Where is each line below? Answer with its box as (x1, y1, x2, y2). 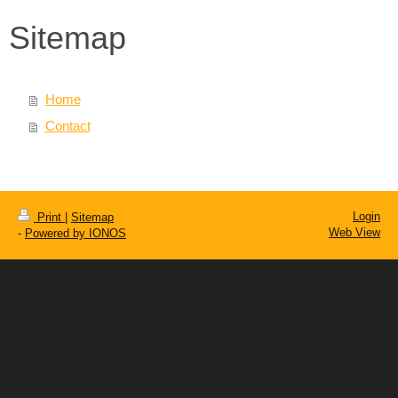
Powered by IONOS (25, 226, 126, 240)
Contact (44, 117, 91, 133)
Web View (329, 225, 380, 239)
